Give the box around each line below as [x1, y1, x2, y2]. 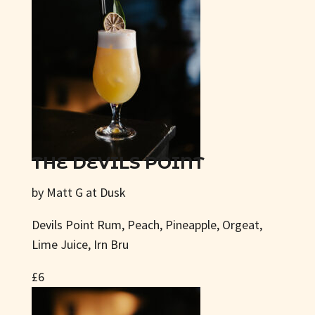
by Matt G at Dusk [31, 184, 126, 200]
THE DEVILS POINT [31, 153, 205, 173]
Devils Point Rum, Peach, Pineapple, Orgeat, [31, 217, 262, 233]
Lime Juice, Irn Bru [31, 236, 129, 252]
